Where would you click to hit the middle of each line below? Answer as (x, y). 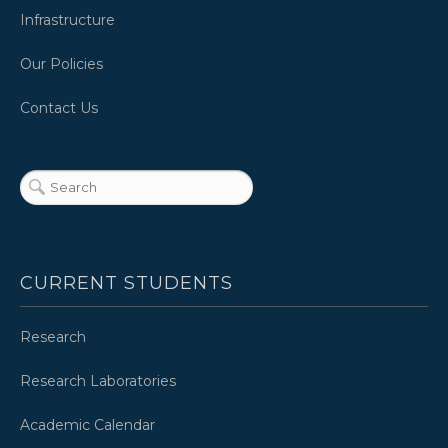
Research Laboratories (98, 380)
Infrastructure (67, 19)
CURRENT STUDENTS (126, 282)
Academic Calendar (87, 424)
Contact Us (59, 107)
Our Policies (61, 63)
